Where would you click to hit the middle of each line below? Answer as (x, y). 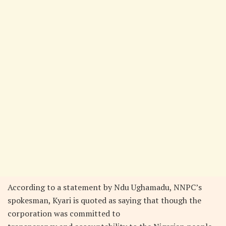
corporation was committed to (64, 213)
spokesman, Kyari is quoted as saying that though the (104, 200)
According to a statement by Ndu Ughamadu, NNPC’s (105, 187)
